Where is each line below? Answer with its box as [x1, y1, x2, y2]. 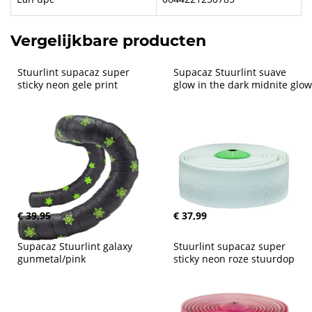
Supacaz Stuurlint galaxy [17, 240, 135, 253]
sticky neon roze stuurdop [173, 252, 295, 265]
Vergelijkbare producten [10, 31, 206, 50]
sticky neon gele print [17, 78, 118, 91]
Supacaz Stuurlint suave [173, 65, 289, 79]
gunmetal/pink [17, 252, 86, 265]
